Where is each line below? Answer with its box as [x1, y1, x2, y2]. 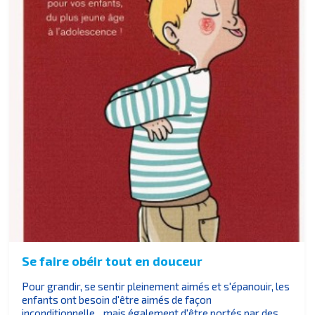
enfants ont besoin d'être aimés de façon [22, 293, 212, 307]
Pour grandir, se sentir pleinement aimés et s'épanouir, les [22, 280, 290, 293]
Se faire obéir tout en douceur [22, 252, 203, 269]
